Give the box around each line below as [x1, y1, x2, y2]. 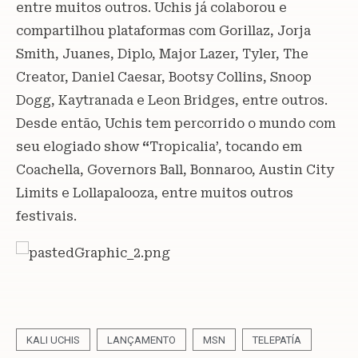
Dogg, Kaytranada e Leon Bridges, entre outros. [16, 92, 328, 108]
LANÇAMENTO [107, 333, 176, 346]
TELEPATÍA [253, 333, 301, 346]
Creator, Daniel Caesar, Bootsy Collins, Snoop [16, 69, 312, 85]
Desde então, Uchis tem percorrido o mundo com [16, 115, 336, 131]
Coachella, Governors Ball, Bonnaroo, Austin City [16, 161, 334, 177]
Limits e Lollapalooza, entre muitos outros [16, 185, 293, 201]
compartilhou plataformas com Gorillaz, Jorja [16, 22, 311, 38]
